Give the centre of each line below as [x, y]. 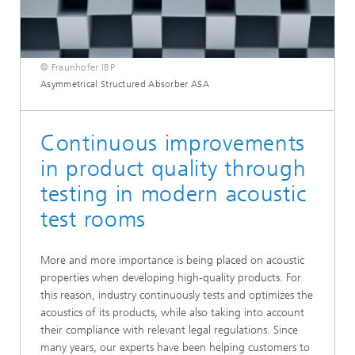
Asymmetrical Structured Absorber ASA [125, 84]
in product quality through [174, 169]
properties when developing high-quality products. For [171, 278]
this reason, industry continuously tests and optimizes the [177, 296]
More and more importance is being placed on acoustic [172, 261]
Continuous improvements [173, 143]
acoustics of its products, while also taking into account [172, 313]
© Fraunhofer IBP [78, 68]
